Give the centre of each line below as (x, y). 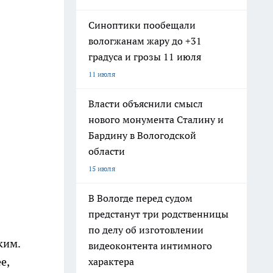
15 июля (102, 168)
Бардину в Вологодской (142, 135)
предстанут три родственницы (158, 214)
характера (111, 261)
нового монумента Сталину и (156, 119)
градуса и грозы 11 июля (145, 57)
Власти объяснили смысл (146, 104)
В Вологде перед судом (140, 198)
